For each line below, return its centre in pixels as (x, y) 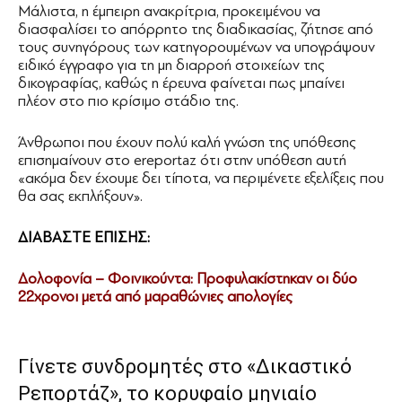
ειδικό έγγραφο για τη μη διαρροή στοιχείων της (171, 66)
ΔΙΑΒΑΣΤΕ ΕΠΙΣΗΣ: (84, 238)
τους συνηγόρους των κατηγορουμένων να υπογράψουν (197, 48)
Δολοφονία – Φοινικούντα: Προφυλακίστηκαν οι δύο (188, 279)
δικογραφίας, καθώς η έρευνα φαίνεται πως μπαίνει (181, 83)
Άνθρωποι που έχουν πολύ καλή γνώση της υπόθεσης (187, 143)
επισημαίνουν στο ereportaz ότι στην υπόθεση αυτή (182, 161)
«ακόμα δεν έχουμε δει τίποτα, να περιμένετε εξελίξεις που (201, 179)
